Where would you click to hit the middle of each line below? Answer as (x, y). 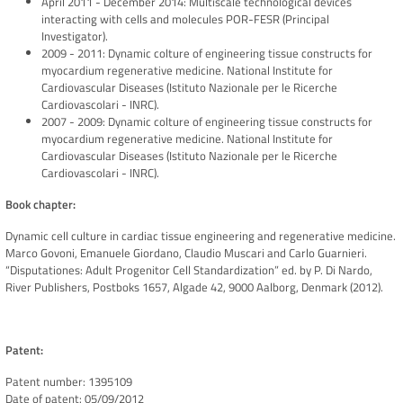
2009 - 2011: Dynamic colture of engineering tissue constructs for (207, 54)
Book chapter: (40, 205)
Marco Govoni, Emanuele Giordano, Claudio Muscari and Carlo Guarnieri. (186, 253)
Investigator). (75, 36)
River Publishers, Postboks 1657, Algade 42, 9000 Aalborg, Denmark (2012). (194, 287)
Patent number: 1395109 (69, 382)
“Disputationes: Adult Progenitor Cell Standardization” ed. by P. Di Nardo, (189, 270)
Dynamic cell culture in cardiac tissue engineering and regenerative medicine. (201, 236)
